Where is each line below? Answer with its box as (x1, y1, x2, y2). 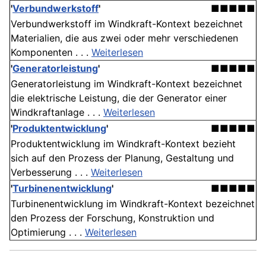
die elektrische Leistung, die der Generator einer (11, 92, 227, 104)
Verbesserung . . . (11, 166, 91, 179)
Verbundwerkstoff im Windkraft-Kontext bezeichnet (11, 18, 243, 30)
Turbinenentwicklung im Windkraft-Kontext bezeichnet (11, 198, 255, 210)
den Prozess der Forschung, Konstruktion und (11, 212, 214, 224)
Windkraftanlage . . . (11, 106, 103, 119)
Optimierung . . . (11, 226, 85, 239)
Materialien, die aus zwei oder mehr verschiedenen (11, 32, 238, 45)
